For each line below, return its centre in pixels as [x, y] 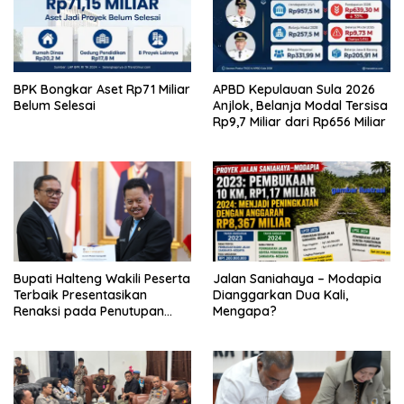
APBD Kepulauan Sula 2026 [294, 89]
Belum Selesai [55, 105]
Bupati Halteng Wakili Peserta [102, 278]
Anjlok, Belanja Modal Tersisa [300, 105]
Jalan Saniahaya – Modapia [297, 278]
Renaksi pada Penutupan [89, 311]
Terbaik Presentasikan [80, 294]
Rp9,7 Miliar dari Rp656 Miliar [299, 121]
